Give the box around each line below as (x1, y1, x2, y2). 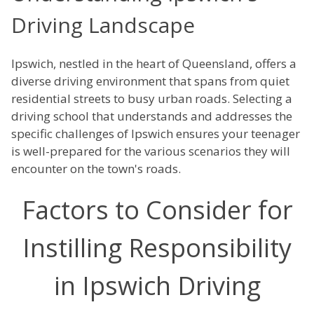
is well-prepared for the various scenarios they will (11, 143, 290, 160)
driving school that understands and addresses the (11, 108, 292, 125)
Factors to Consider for (21, 193, 293, 228)
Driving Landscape (11, 11, 195, 40)
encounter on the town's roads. (11, 161, 181, 177)
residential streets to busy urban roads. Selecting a (11, 90, 292, 107)
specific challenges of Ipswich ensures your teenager (11, 125, 300, 142)
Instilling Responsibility (22, 231, 292, 266)
